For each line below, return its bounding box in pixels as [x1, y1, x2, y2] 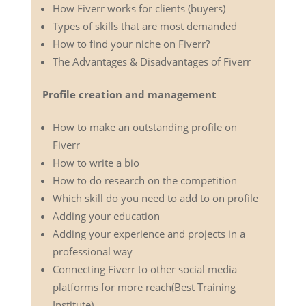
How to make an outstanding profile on [52, 120, 237, 134]
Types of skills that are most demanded [52, 18, 237, 33]
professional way [52, 244, 133, 258]
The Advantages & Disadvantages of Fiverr [52, 54, 251, 68]
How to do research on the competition [52, 173, 237, 187]
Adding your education [52, 208, 160, 223]
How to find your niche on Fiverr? [52, 36, 210, 51]
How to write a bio [52, 155, 139, 169]
